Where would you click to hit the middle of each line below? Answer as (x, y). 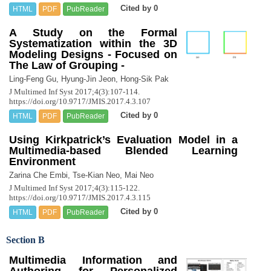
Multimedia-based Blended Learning (123, 150)
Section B (25, 240)
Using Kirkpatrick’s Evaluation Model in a (123, 139)
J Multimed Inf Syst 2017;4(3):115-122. (74, 188)
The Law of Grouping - (67, 65)
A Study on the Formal (93, 32)
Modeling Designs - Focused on (93, 54)
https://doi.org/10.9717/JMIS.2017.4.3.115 (80, 197)
